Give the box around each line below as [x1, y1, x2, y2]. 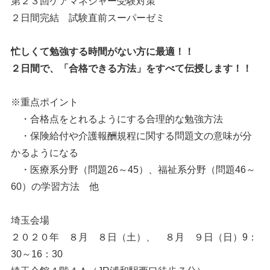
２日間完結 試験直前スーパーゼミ [10, 13, 165, 23]
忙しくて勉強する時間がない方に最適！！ [10, 46, 194, 57]
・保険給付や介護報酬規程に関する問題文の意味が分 [10, 131, 252, 141]
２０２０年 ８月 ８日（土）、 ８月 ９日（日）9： [10, 232, 257, 242]
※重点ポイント [10, 97, 78, 107]
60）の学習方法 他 [10, 181, 99, 192]
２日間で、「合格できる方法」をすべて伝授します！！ [10, 63, 252, 74]
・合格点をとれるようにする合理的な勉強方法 [10, 114, 223, 124]
